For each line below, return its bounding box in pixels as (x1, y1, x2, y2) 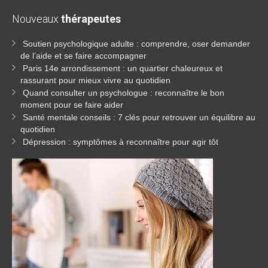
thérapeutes (61, 13, 121, 25)
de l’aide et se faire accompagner (20, 51, 147, 60)
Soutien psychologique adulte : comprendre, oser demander (23, 39, 250, 48)
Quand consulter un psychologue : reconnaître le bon (23, 88, 224, 98)
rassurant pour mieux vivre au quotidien (20, 75, 170, 85)
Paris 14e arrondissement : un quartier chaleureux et (23, 63, 223, 73)
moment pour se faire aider (20, 100, 123, 109)
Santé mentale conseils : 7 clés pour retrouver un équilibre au (23, 112, 255, 122)
